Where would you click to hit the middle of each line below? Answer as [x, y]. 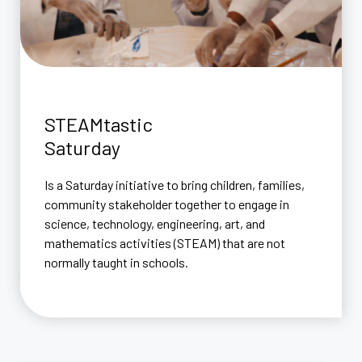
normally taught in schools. [116, 263]
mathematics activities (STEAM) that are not [165, 243]
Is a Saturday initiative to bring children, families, [175, 185]
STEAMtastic [99, 124]
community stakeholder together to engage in [167, 204]
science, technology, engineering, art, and [155, 224]
